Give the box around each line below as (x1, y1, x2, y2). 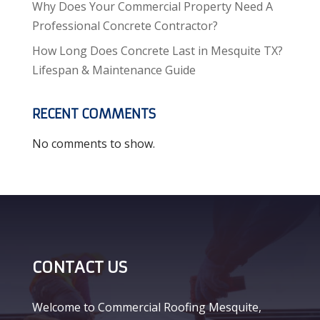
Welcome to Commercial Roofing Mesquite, (31, 299, 261, 315)
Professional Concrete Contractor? (31, 17, 218, 34)
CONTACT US (31, 257, 127, 277)
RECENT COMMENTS (31, 105, 156, 122)
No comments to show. (31, 135, 155, 151)
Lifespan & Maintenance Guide (31, 61, 196, 78)
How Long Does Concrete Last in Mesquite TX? (31, 42, 283, 59)
